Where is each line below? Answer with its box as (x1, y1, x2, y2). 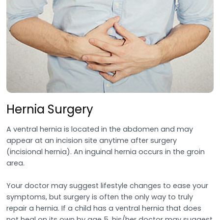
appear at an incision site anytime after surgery (6, 135, 177, 145)
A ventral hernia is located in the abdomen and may (6, 124, 193, 134)
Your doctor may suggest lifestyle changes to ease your (6, 180, 209, 191)
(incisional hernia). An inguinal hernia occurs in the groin (6, 146, 205, 157)
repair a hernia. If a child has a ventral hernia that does (6, 203, 202, 213)
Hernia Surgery (6, 101, 94, 118)
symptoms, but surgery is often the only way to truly (6, 192, 193, 202)
